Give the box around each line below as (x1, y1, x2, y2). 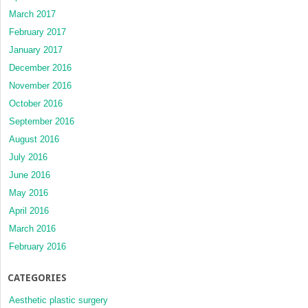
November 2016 (9, 80, 71, 91)
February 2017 (9, 27, 66, 38)
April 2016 (9, 206, 49, 217)
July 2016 (9, 152, 47, 163)
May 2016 (9, 188, 48, 199)
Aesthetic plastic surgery (9, 295, 108, 306)
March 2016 (9, 223, 56, 234)
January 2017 (9, 45, 63, 56)
